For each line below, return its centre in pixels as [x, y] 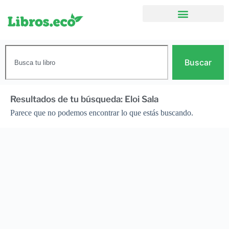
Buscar [198, 62]
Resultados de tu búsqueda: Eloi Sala [84, 99]
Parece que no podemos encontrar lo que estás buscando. [102, 113]
